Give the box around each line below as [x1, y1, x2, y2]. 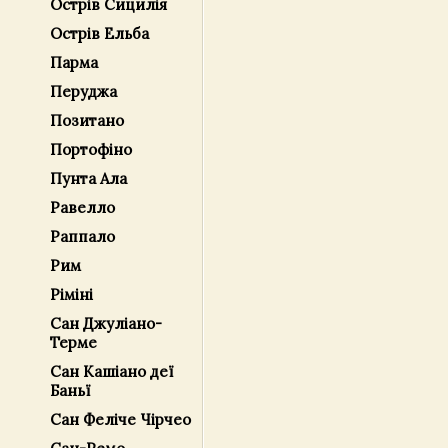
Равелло [50, 198, 115, 217]
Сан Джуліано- [50, 314, 162, 333]
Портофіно [50, 140, 132, 159]
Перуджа [50, 82, 117, 101]
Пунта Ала [50, 169, 127, 188]
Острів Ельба [50, 24, 149, 43]
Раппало [50, 227, 115, 246]
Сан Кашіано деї [50, 362, 174, 381]
